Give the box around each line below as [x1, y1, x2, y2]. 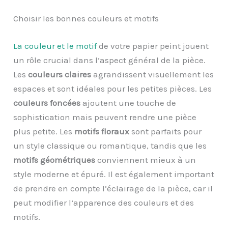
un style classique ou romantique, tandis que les [13, 140, 207, 151]
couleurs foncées [13, 97, 81, 108]
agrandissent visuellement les [91, 69, 214, 79]
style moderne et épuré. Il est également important [13, 168, 215, 179]
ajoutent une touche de [80, 97, 177, 108]
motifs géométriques [13, 154, 96, 165]
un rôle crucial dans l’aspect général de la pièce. [13, 54, 206, 65]
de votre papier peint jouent [97, 40, 209, 51]
